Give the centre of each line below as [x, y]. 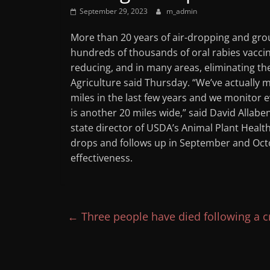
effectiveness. [102, 158]
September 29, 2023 [114, 11]
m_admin [182, 11]
